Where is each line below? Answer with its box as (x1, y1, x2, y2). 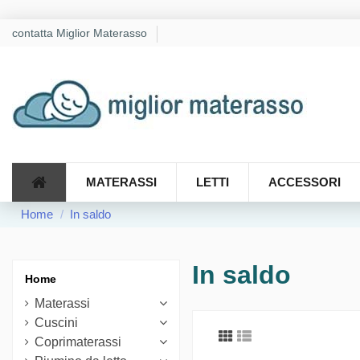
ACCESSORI (268, 175, 341, 190)
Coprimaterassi (35, 334, 121, 349)
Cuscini (35, 315, 78, 329)
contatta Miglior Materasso (12, 27, 150, 39)
